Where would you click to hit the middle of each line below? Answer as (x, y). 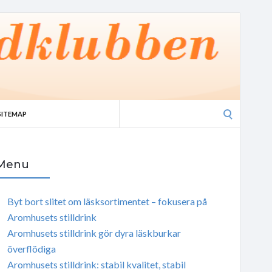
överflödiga (31, 248)
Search (132, 107)
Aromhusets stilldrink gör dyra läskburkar (94, 233)
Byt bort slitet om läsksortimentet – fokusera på (107, 201)
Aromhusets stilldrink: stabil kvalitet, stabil (96, 264)
